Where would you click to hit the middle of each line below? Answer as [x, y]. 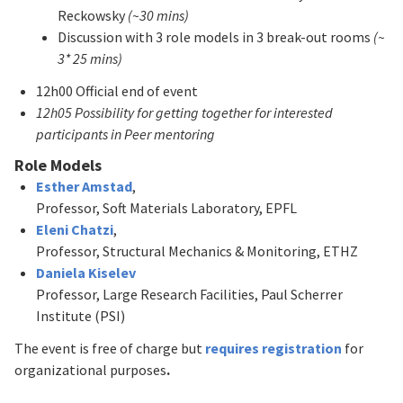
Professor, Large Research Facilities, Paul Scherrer [189, 294]
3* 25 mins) [90, 58]
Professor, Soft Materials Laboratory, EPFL [166, 207]
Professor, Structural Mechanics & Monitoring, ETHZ [197, 251]
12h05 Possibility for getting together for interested [184, 112]
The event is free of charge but [110, 348]
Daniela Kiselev [86, 272]
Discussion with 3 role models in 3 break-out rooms [214, 36]
